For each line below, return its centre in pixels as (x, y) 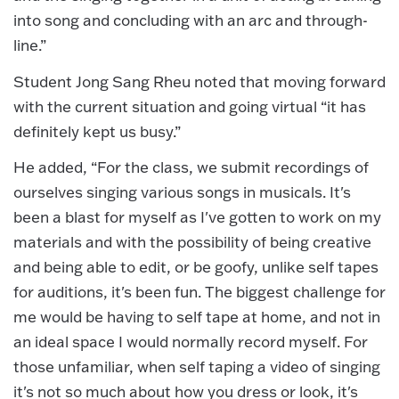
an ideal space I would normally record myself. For (191, 342)
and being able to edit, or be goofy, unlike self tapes (196, 267)
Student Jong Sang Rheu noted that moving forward (199, 81)
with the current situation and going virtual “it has (190, 106)
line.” (30, 45)
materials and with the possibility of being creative (192, 242)
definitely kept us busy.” (97, 131)
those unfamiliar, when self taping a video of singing (197, 367)
